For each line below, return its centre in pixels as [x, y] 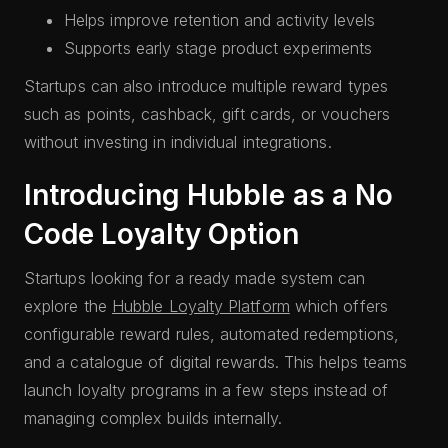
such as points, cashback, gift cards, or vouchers [207, 114]
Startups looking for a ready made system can [195, 278]
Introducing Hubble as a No [209, 195]
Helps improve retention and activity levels [220, 20]
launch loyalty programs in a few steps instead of [206, 390]
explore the [68, 306]
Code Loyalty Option [162, 234]
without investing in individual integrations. [178, 142]
